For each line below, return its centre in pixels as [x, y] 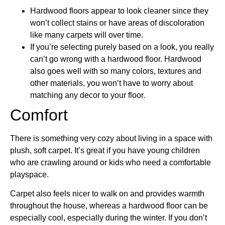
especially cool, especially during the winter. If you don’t [108, 218]
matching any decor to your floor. [88, 95]
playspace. [29, 174]
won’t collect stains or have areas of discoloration [117, 23]
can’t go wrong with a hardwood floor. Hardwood [116, 59]
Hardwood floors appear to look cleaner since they [119, 11]
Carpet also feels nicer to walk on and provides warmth [107, 194]
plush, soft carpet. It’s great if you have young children [105, 150]
